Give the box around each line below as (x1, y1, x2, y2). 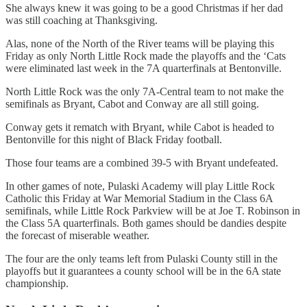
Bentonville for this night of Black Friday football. (5, 134, 222, 146)
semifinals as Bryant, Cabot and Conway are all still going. (5, 98, 259, 110)
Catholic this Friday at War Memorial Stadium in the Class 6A (5, 193, 273, 205)
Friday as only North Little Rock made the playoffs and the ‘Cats (5, 50, 286, 62)
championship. (5, 278, 69, 290)
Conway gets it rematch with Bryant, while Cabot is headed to (5, 121, 274, 134)
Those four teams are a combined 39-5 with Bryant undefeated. (5, 157, 278, 169)
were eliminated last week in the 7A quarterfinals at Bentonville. (5, 62, 282, 75)
